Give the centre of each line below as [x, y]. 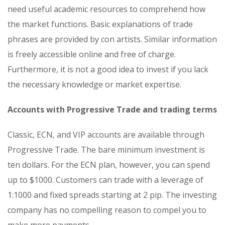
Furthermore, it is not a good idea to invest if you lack [108, 70]
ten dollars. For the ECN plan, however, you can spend [109, 165]
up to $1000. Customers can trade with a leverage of [105, 180]
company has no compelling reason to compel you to [107, 210]
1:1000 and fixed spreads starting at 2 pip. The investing [112, 195]
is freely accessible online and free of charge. [92, 54]
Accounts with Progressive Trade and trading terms [112, 110]
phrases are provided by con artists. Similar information [112, 39]
